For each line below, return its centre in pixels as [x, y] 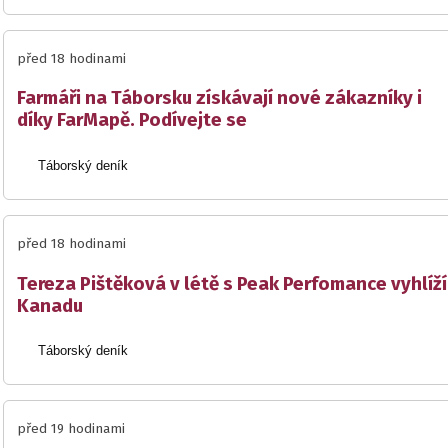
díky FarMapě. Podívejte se [132, 120]
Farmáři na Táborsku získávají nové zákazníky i [219, 98]
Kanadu [50, 305]
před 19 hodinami [71, 429]
